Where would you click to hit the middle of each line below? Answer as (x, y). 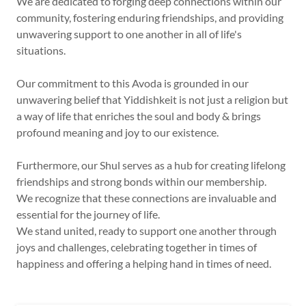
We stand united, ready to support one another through (147, 230)
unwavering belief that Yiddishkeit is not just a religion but (152, 99)
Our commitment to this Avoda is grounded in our (133, 83)
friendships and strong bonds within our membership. (142, 181)
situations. (41, 50)
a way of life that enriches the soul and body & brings (139, 115)
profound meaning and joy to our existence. (117, 132)
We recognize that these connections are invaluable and (147, 197)
